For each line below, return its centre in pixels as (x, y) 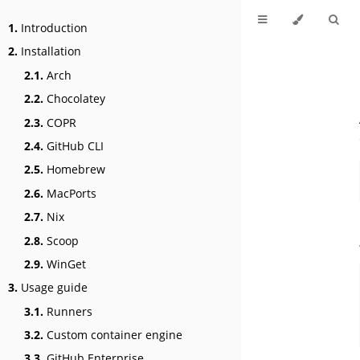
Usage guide (53, 288)
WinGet (65, 264)
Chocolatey (74, 99)
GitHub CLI (74, 145)
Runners (68, 311)
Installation (49, 51)
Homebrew (74, 170)
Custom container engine (113, 335)
